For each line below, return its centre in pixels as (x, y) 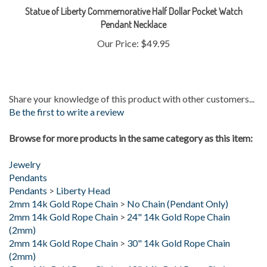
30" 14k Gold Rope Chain (178, 225)
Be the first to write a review (66, 94)
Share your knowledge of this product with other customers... (132, 81)
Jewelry (25, 147)
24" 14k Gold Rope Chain (178, 199)
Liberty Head (83, 173)
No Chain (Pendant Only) (178, 186)
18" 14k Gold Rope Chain (178, 252)
